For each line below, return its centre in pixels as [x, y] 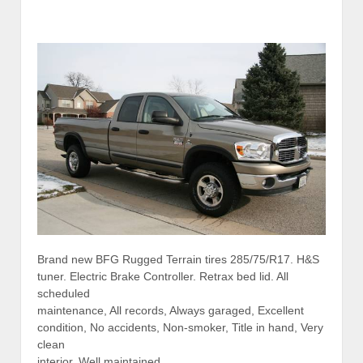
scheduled [64, 294]
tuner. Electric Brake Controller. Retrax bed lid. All [163, 277]
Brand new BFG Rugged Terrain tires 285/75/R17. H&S [178, 260]
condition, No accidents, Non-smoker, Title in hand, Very [180, 328]
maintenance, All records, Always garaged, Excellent [171, 311]
